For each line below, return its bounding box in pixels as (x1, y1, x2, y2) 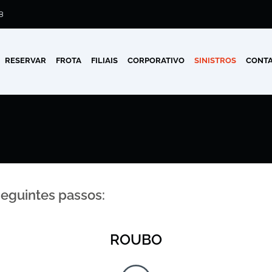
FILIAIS (91, 56, 118, 65)
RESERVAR (5, 56, 47, 65)
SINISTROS (194, 56, 237, 65)
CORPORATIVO (127, 56, 185, 65)
